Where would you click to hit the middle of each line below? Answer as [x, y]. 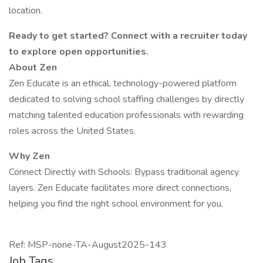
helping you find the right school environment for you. [116, 204]
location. [26, 11]
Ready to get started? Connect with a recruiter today [128, 36]
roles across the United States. [72, 131]
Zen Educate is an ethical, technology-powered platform [123, 83]
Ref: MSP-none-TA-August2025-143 [88, 245]
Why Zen [29, 156]
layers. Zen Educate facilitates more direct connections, [120, 188]
